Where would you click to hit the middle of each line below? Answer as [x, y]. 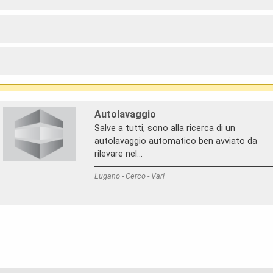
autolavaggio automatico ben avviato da [175, 141]
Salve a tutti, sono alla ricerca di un [165, 129]
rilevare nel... [118, 154]
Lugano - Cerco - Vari [129, 176]
